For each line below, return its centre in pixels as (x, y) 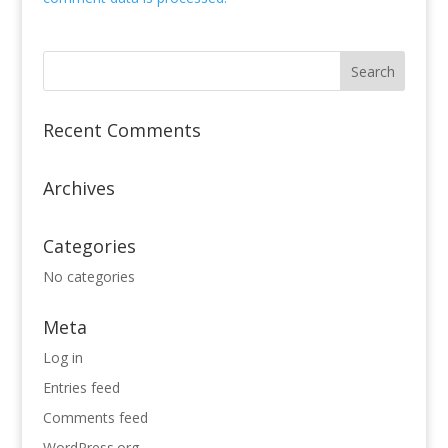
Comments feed (95, 418)
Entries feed (81, 388)
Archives (78, 188)
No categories (88, 277)
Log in (62, 358)
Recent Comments (121, 130)
